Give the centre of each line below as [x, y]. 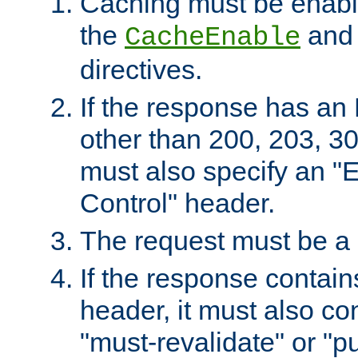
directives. [141, 69]
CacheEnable [213, 37]
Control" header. [177, 203]
